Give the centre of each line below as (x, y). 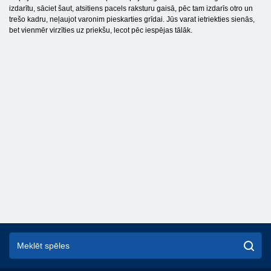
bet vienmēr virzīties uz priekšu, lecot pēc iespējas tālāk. (101, 31)
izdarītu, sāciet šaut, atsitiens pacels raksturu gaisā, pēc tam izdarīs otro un (131, 9)
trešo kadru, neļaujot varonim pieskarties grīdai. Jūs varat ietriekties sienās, (132, 20)
